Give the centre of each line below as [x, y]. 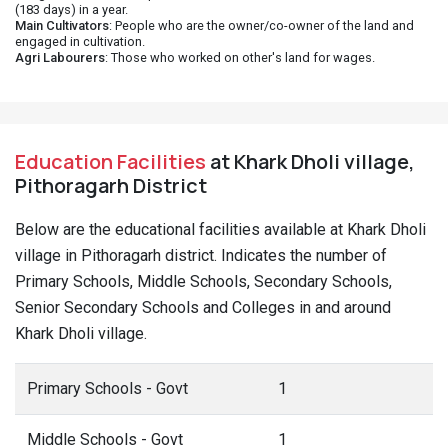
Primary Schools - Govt [107, 388]
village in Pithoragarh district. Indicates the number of [201, 255]
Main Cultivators [62, 25]
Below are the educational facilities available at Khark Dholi [220, 229]
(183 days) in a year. [71, 9]
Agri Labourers [60, 57]
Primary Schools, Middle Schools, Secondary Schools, [203, 281]
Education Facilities [110, 161]
